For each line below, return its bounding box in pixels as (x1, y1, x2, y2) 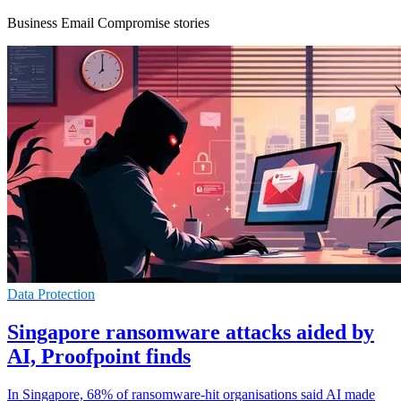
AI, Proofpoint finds (7, 344, 191, 368)
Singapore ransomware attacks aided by (7, 320, 374, 344)
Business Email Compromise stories (7, 14, 209, 30)
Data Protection (7, 286, 95, 302)
